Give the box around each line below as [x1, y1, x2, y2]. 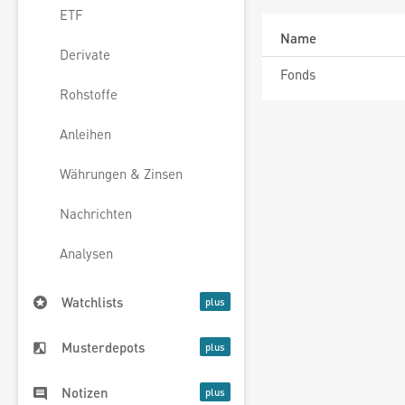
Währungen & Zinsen [60, 165, 183, 184]
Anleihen [60, 125, 111, 144]
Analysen [60, 244, 113, 263]
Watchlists [61, 293, 123, 312]
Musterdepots [61, 338, 145, 357]
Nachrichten [60, 204, 132, 223]
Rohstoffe [60, 85, 118, 104]
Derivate [60, 45, 110, 64]
